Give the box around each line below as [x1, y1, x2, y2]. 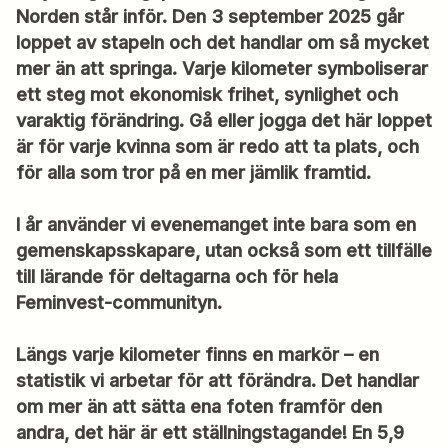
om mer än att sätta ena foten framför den [16, 396, 382, 418]
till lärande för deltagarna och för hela [16, 266, 338, 288]
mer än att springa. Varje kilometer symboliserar [16, 58, 428, 80]
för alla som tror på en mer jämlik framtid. [16, 162, 371, 184]
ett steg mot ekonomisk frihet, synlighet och [16, 84, 398, 106]
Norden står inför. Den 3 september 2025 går [16, 6, 404, 28]
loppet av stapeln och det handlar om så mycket [16, 32, 429, 54]
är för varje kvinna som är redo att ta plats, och [16, 136, 419, 158]
